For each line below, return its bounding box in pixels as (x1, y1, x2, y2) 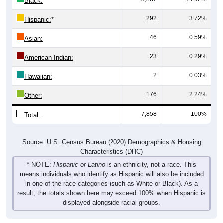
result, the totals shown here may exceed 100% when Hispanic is (17, 189, 206, 197)
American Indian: (24, 53, 73, 61)
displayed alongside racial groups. (63, 198, 160, 206)
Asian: (24, 34, 43, 42)
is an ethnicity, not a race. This (105, 160, 196, 168)
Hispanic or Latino (53, 160, 105, 168)
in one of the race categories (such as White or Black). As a (25, 179, 198, 187)
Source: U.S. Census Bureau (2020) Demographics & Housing (22, 138, 201, 146)
